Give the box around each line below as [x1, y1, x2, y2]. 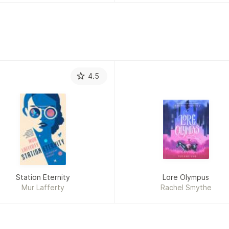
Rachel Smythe [160, 183, 212, 192]
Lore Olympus [163, 173, 210, 182]
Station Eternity [16, 173, 71, 182]
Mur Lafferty [21, 183, 65, 192]
